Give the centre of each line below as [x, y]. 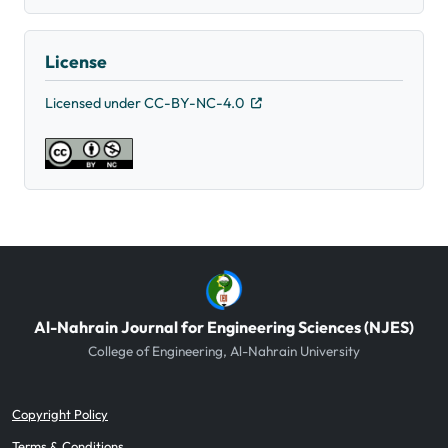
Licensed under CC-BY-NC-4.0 [146, 103]
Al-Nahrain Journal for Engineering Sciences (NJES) [224, 326]
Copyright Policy [60, 413]
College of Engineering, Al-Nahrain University [224, 350]
